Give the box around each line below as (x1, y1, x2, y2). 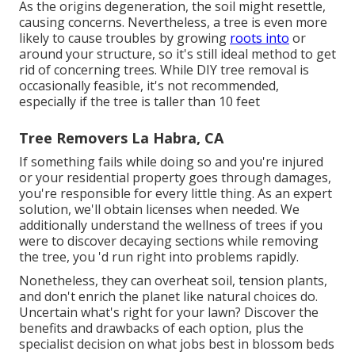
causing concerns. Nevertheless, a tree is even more (19, 13, 327, 32)
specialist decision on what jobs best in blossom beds (19, 335, 334, 353)
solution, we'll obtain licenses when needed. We (19, 200, 300, 219)
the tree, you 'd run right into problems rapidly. (19, 248, 299, 266)
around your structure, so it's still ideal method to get (19, 45, 336, 63)
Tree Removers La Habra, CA (19, 128, 223, 148)
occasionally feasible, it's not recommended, (19, 77, 279, 95)
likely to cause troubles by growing (19, 29, 230, 48)
